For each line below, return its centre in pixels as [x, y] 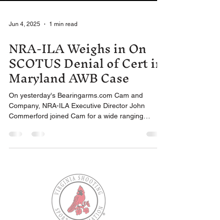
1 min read [63, 24]
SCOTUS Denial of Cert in [86, 63]
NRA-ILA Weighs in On [78, 49]
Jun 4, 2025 [25, 24]
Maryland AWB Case [69, 78]
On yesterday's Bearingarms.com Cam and [62, 95]
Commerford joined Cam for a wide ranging [76, 116]
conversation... [32, 126]
